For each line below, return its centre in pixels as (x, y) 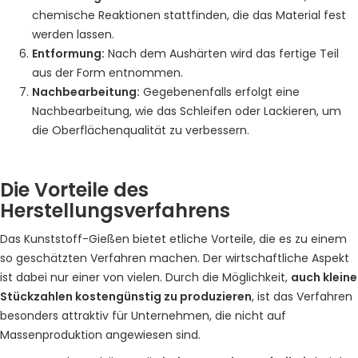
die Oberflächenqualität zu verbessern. (141, 130)
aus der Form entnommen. (107, 73)
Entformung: (68, 54)
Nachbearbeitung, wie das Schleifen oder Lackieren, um (187, 111)
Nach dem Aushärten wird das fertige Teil (222, 54)
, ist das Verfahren (302, 296)
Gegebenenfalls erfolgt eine (220, 92)
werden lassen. (73, 34)
